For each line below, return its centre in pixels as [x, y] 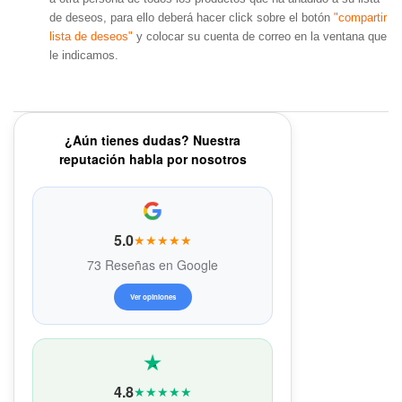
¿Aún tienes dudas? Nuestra [153, 140]
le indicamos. [84, 56]
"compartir [360, 18]
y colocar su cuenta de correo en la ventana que [260, 37]
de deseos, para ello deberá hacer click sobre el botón [192, 18]
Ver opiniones [153, 296]
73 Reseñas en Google [153, 264]
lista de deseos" [91, 37]
